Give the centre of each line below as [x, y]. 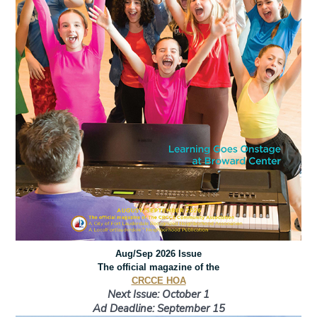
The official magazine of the [158, 267]
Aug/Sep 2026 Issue [158, 254]
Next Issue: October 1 [158, 295]
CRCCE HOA [158, 281]
